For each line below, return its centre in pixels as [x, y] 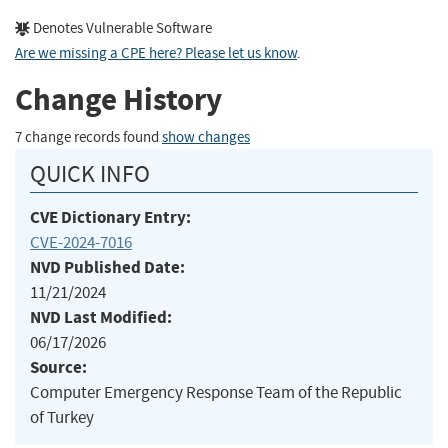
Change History [118, 100]
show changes [206, 137]
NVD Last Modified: [101, 317]
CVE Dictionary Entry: [110, 217]
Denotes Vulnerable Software [121, 28]
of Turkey [62, 417]
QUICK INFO [90, 173]
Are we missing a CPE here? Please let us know [156, 53]
